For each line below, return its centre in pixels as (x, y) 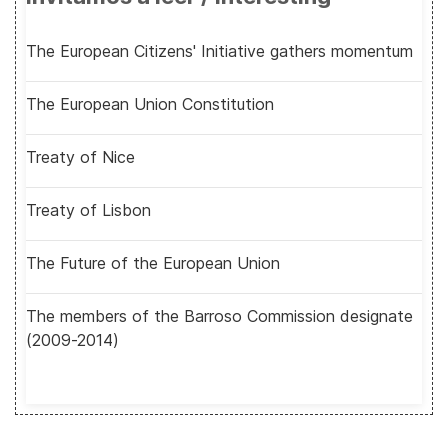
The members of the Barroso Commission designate (219, 316)
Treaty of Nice (80, 157)
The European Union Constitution (150, 104)
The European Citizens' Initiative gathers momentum (219, 51)
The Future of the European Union (153, 263)
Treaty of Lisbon (88, 210)
